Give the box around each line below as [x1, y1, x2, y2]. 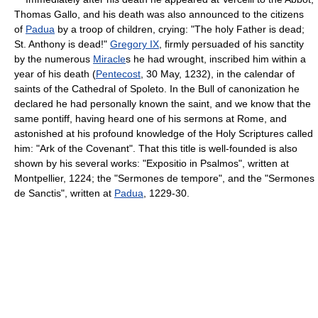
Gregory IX [110, 38, 159, 50]
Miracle [93, 53, 126, 65]
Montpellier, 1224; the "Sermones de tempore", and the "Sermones [14, 172, 314, 184]
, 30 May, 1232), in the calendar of [141, 67, 295, 79]
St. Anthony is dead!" [14, 38, 110, 50]
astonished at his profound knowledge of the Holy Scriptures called [14, 127, 313, 139]
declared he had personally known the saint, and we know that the [14, 97, 311, 109]
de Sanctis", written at [14, 187, 114, 199]
